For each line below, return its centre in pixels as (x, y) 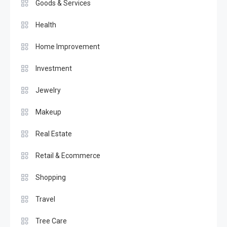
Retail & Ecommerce (68, 155)
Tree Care (51, 221)
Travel (45, 199)
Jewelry (48, 90)
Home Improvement (68, 46)
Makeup (48, 112)
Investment (54, 68)
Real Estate (54, 134)
